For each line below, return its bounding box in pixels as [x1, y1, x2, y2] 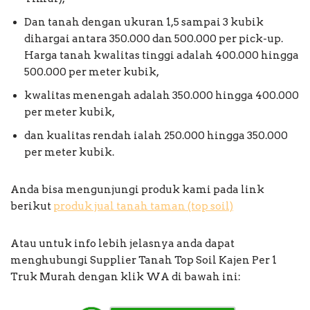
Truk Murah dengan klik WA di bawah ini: [10, 270, 241, 283]
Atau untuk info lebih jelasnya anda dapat [10, 237, 235, 250]
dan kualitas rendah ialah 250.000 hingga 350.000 [24, 129, 288, 142]
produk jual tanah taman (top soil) [53, 199, 233, 212]
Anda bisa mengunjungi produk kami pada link [10, 183, 264, 196]
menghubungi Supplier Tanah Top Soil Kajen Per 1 [10, 253, 277, 266]
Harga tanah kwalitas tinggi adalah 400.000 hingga [24, 48, 299, 62]
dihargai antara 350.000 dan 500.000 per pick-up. [24, 32, 283, 45]
